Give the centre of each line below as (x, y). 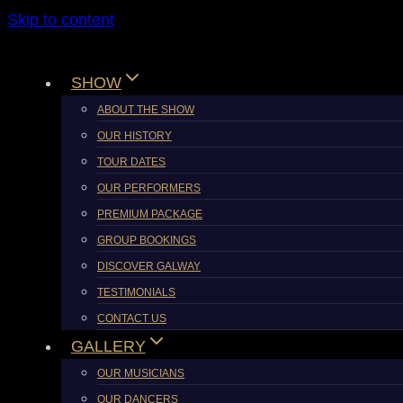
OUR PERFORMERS (149, 188)
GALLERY (108, 346)
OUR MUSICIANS (141, 373)
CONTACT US (132, 318)
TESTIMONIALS (136, 292)
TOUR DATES (131, 162)
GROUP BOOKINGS (147, 240)
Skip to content (61, 20)
